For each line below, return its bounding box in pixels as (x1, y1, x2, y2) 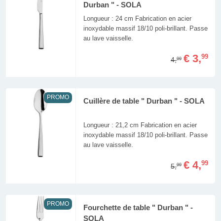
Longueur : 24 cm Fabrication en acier (83, 15, 191, 23)
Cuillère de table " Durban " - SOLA (83, 97, 205, 105)
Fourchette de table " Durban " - (83, 203, 193, 212)
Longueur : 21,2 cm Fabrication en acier (83, 121, 197, 129)
